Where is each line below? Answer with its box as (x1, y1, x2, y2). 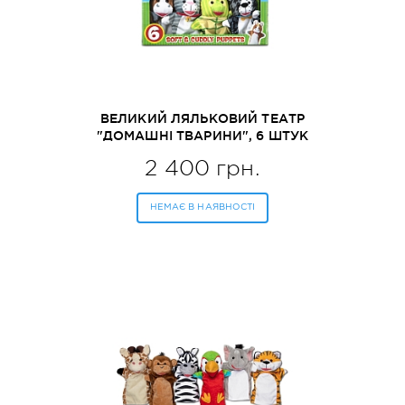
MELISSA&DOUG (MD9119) (117, 146, 288, 160)
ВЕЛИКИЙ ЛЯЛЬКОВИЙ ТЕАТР (99, 111, 306, 126)
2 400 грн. (145, 155, 260, 181)
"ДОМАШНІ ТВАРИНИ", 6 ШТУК (96, 128, 309, 143)
